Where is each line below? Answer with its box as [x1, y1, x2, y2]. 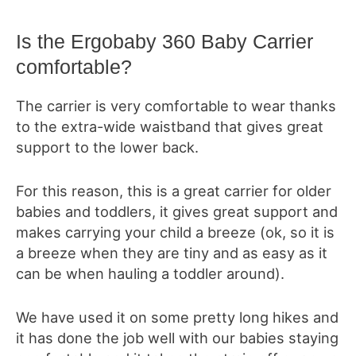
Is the [16, 29, 71, 52]
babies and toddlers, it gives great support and [16, 202, 338, 220]
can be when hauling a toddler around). [16, 264, 284, 282]
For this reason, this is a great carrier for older [16, 181, 331, 199]
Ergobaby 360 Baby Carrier [71, 29, 313, 52]
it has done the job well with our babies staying [16, 329, 339, 347]
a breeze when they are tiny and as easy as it [16, 243, 327, 261]
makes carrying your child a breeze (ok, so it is [16, 222, 335, 241]
